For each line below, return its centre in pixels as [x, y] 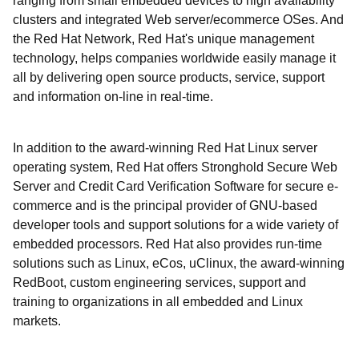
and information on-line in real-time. [113, 97]
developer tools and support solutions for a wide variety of [175, 225]
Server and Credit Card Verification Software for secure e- [175, 186]
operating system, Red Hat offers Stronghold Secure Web [175, 167]
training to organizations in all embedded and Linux [158, 302]
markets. [37, 321]
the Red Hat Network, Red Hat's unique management [163, 39]
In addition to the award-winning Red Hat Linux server [165, 148]
